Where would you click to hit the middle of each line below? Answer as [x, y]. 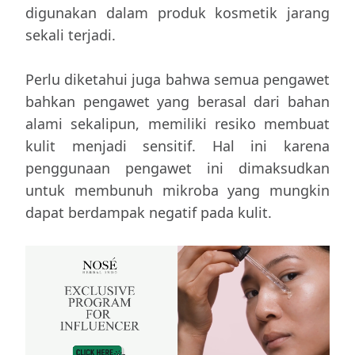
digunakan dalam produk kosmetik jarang [177, 13]
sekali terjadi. [71, 35]
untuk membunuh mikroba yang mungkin [177, 190]
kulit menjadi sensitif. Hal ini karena [177, 146]
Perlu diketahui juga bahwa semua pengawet [177, 79]
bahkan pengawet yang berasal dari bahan [177, 101]
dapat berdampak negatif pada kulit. [149, 212]
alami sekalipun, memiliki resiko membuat [177, 124]
